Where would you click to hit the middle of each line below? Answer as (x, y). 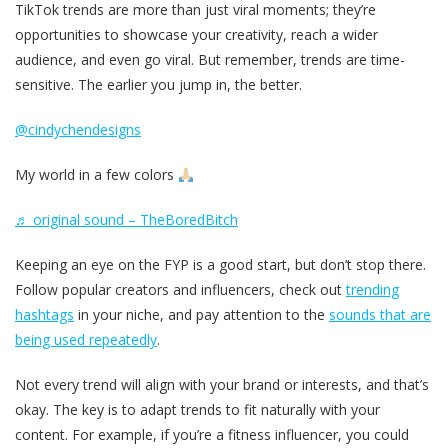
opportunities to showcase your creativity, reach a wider (196, 35)
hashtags (44, 315)
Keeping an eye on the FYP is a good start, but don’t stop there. (220, 265)
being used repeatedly (86, 340)
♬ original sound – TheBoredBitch (126, 220)
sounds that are (380, 315)
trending (372, 290)
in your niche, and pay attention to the (201, 315)
